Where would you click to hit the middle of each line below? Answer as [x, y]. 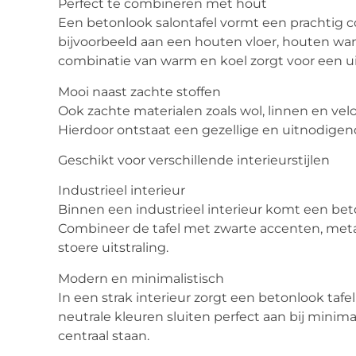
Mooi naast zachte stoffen [139, 91]
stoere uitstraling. [113, 248]
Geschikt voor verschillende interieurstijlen [194, 161]
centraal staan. [104, 335]
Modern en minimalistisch [141, 278]
